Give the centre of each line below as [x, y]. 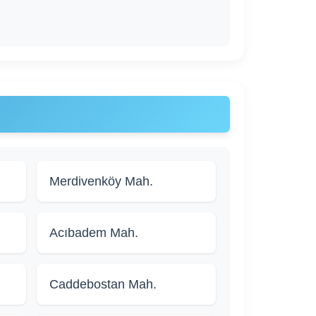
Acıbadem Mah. [94, 233]
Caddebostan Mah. [103, 285]
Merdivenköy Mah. [102, 182]
